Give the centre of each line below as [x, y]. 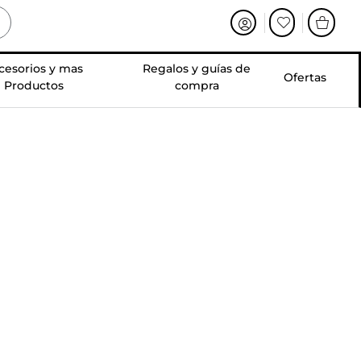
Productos [33, 85]
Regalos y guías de [197, 68]
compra [197, 85]
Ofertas [305, 77]
